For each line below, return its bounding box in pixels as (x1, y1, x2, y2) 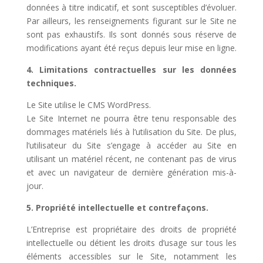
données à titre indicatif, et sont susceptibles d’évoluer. (26, 2, 237, 13)
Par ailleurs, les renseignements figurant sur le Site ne (26, 15, 237, 26)
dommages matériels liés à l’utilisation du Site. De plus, (26, 126, 237, 137)
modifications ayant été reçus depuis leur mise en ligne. (26, 42, 237, 53)
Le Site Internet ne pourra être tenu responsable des (26, 113, 237, 124)
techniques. (26, 77, 76, 89)
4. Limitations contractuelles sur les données (26, 64, 237, 75)
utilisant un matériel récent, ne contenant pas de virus (26, 153, 237, 164)
